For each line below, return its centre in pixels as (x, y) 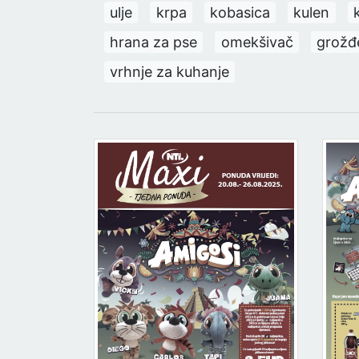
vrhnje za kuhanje (170, 71)
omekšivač (257, 42)
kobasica (240, 12)
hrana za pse (154, 42)
